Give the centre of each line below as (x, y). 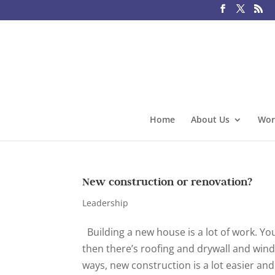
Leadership (106, 203)
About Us (210, 119)
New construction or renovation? (168, 182)
